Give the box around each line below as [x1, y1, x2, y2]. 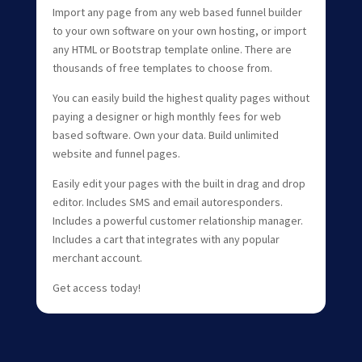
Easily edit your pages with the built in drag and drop [52, 175, 305, 191]
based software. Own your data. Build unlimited [52, 127, 279, 142]
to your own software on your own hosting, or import [52, 23, 306, 38]
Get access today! [52, 280, 141, 295]
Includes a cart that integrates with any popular [52, 231, 280, 246]
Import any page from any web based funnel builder [52, 4, 302, 19]
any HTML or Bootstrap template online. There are [52, 41, 292, 57]
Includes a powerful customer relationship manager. [52, 213, 303, 228]
